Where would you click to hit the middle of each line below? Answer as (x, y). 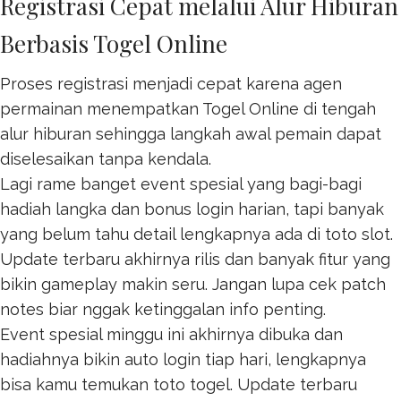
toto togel (192, 384)
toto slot (358, 234)
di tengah (337, 108)
